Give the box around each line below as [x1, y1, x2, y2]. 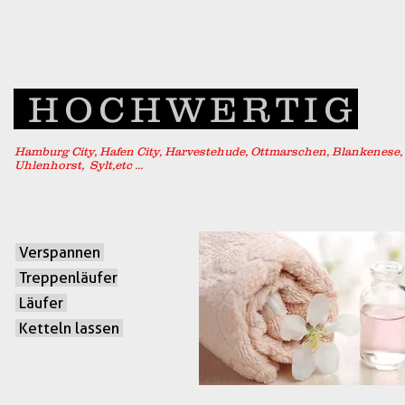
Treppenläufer [15, 268, 118, 287]
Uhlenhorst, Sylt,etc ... [14, 158, 143, 172]
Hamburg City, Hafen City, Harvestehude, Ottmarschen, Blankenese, [14, 145, 402, 158]
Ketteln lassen [15, 319, 123, 337]
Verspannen [15, 243, 104, 261]
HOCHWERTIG [14, 89, 358, 129]
